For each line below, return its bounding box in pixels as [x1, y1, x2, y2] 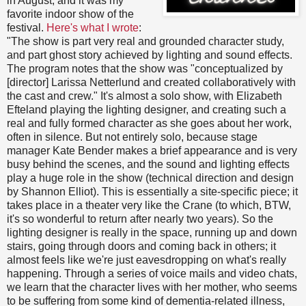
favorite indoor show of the [7, 8, 134, 20]
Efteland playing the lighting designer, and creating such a [7, 103, 286, 115]
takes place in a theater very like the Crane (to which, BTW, [7, 199, 291, 211]
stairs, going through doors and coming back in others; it [7, 240, 276, 252]
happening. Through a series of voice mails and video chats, [7, 267, 297, 279]
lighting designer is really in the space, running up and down [7, 226, 297, 238]
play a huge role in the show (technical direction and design [7, 171, 294, 184]
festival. [7, 21, 46, 33]
